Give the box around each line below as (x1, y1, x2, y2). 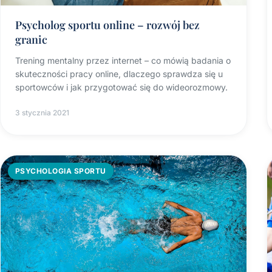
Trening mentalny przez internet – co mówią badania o (15, 55, 231, 66)
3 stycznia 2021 (15, 108, 69, 118)
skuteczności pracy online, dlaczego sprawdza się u (15, 69, 223, 80)
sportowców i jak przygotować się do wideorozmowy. (15, 82, 228, 93)
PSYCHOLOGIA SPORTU (15, 166, 106, 176)
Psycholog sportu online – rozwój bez (15, 18, 200, 33)
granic (15, 32, 47, 47)
